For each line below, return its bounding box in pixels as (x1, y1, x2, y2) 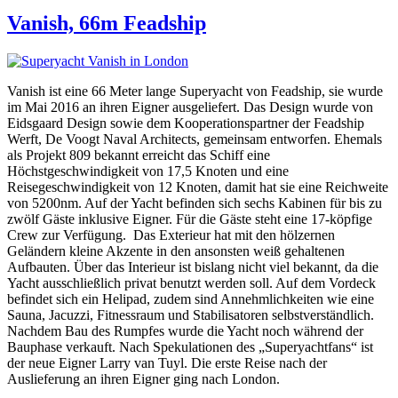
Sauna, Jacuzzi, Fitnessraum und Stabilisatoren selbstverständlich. (7, 306, 374, 322)
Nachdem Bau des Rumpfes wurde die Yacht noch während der (7, 322, 363, 338)
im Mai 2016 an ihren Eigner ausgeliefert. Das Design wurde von (7, 99, 373, 115)
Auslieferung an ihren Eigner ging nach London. (7, 370, 280, 386)
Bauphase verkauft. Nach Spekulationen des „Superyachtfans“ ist (7, 338, 373, 354)
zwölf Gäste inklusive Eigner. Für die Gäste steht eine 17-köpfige (7, 211, 372, 227)
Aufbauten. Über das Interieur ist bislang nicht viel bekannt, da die (7, 259, 378, 275)
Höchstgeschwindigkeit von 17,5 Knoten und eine (7, 163, 289, 179)
